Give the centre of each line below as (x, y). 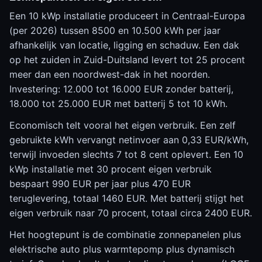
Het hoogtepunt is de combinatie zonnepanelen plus (125, 235)
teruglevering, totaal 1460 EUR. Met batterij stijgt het (127, 198)
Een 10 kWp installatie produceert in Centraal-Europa (127, 16)
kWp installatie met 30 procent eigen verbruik (111, 169)
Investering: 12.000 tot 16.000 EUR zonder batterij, (121, 89)
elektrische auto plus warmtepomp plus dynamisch (122, 249)
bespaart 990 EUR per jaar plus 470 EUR (100, 184)
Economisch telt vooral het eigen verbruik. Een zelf (123, 125)
